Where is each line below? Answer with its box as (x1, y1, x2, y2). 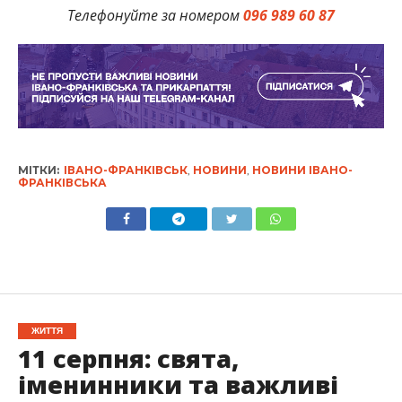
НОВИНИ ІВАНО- (251, 162, 353, 177)
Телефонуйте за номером (66, 4, 243, 25)
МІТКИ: (17, 162, 59, 177)
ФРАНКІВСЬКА (17, 175, 107, 189)
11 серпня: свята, (17, 341, 239, 375)
